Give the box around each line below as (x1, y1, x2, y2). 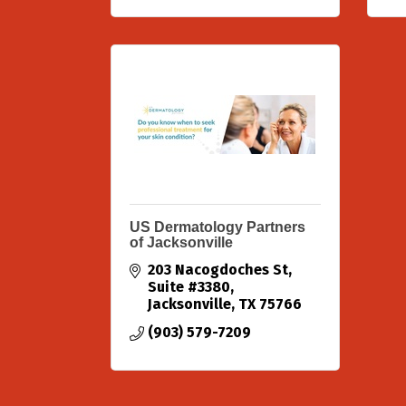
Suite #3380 (148, 278, 230, 295)
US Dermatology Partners (130, 219, 305, 235)
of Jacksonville (130, 235, 233, 250)
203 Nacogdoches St (148, 261, 288, 278)
